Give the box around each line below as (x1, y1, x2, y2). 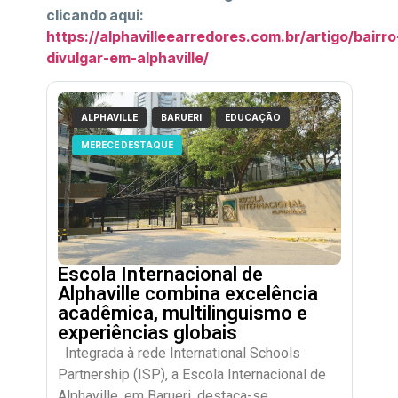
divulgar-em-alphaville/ (45, 48, 209, 67)
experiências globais (57, 322, 237, 345)
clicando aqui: (45, 5, 144, 24)
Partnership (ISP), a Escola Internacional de (57, 366, 326, 384)
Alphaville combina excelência (57, 283, 318, 306)
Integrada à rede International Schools (57, 345, 300, 362)
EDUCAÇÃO (225, 112, 282, 123)
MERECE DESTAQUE (81, 139, 174, 151)
